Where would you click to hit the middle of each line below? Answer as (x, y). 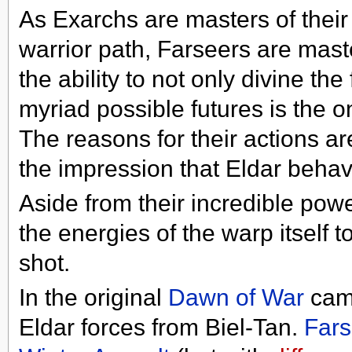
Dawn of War (236, 298)
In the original (93, 298)
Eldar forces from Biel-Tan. (161, 328)
